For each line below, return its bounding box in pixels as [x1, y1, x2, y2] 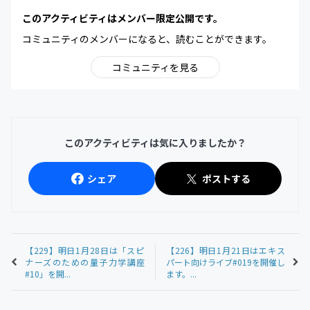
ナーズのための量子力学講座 [25, 256, 145, 268]
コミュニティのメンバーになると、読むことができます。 [22, 32, 272, 46]
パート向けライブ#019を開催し [166, 256, 285, 268]
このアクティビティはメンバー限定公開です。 [22, 11, 223, 25]
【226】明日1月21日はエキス [166, 244, 285, 256]
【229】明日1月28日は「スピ [25, 244, 145, 256]
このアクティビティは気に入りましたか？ [64, 136, 246, 149]
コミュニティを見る [111, 60, 199, 74]
